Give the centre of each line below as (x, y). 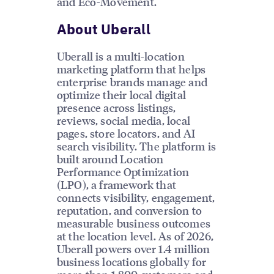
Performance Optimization (123, 171)
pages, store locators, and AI (126, 133)
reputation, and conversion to (129, 210)
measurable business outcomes (133, 223)
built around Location (110, 158)
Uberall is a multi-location (120, 56)
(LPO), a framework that (116, 184)
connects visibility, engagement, (136, 197)
